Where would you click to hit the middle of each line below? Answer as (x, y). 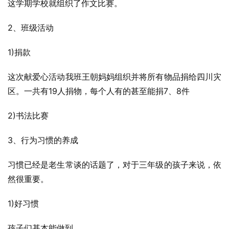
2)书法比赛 (28, 116)
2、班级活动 (31, 28)
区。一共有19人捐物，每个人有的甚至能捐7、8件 (99, 91)
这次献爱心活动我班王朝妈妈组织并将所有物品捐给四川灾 (114, 77)
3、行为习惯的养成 (43, 140)
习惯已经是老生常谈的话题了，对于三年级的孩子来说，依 (114, 165)
